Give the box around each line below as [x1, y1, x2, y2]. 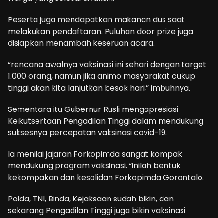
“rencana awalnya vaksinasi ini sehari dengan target [8, 58, 206, 70]
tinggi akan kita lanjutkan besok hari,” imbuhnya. [8, 82, 190, 93]
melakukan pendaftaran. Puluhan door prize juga [8, 25, 193, 37]
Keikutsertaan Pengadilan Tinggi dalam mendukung [8, 115, 203, 127]
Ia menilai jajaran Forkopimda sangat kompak [8, 148, 182, 160]
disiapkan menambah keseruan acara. [8, 37, 155, 49]
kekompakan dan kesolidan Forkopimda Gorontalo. [8, 171, 204, 183]
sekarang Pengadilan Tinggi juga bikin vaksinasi [8, 204, 185, 216]
